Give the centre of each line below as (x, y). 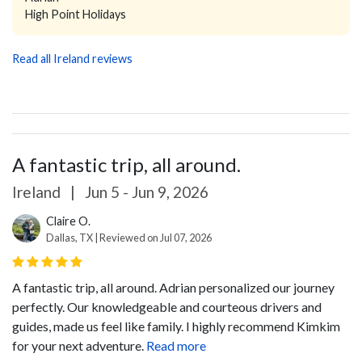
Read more (176, 346)
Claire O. (68, 221)
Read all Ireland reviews (72, 59)
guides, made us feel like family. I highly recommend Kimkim (176, 326)
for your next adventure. (78, 346)
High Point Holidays (76, 15)
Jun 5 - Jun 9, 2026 (145, 192)
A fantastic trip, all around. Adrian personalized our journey (173, 288)
